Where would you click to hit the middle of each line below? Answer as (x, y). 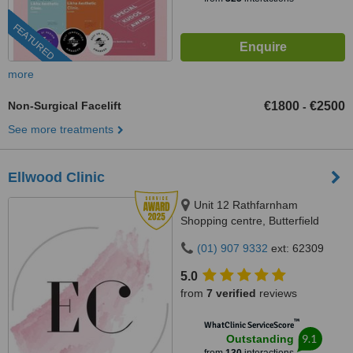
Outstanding (260, 339)
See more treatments (61, 129)
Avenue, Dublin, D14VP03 (245, 236)
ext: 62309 (296, 248)
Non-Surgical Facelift (65, 106)
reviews (277, 293)
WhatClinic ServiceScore (249, 325)
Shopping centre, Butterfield (250, 221)
